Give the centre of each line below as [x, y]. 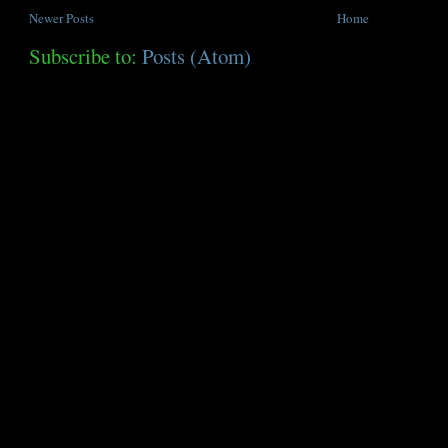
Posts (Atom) [197, 56]
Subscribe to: [86, 56]
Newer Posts [62, 18]
